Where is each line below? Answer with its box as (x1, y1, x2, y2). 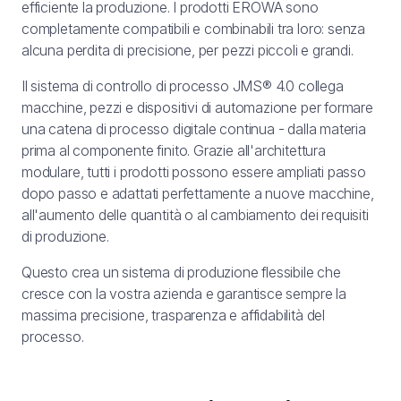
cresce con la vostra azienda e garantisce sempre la (21, 285, 346, 303)
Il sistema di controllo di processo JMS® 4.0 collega (21, 77, 344, 95)
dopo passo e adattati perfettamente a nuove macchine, (21, 184, 374, 202)
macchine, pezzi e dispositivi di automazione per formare (21, 98, 373, 116)
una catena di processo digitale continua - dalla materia (21, 120, 366, 138)
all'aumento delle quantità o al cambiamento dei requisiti (21, 206, 369, 224)
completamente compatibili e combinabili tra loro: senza (21, 20, 366, 38)
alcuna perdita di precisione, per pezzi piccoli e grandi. (21, 41, 354, 59)
